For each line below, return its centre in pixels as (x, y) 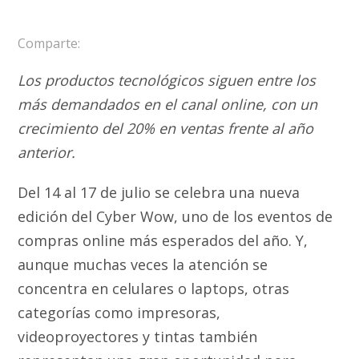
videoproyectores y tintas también (138, 336)
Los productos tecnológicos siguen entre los (167, 80)
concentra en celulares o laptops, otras (154, 288)
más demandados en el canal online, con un (168, 104)
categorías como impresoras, (119, 312)
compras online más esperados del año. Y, (163, 240)
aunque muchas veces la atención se (143, 264)
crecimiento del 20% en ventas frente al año (166, 128)
